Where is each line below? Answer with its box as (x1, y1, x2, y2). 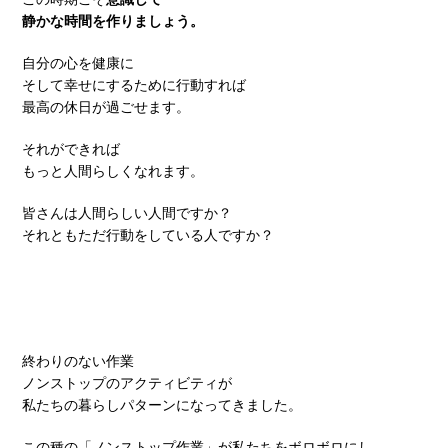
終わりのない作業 (22, 352, 134, 369)
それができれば (22, 140, 120, 157)
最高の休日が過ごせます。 (22, 98, 190, 115)
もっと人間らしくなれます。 (22, 162, 204, 179)
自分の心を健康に (22, 54, 134, 71)
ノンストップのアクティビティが (22, 374, 232, 391)
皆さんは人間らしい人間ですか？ (22, 204, 232, 221)
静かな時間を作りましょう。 (22, 12, 204, 29)
